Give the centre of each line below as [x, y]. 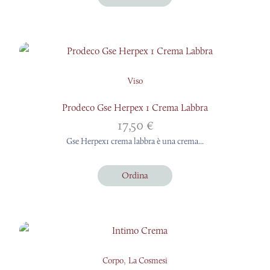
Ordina [135, 176]
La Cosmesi [148, 261]
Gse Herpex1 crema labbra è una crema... [135, 141]
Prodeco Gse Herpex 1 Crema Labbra [135, 108]
